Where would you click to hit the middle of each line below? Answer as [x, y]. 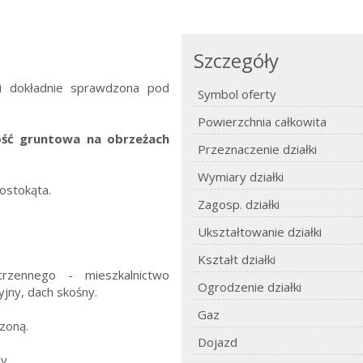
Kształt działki [237, 259]
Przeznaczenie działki [257, 149]
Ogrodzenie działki [250, 287]
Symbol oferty [237, 94]
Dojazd [218, 342]
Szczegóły [236, 60]
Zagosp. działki [239, 204]
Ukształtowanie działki [260, 232]
